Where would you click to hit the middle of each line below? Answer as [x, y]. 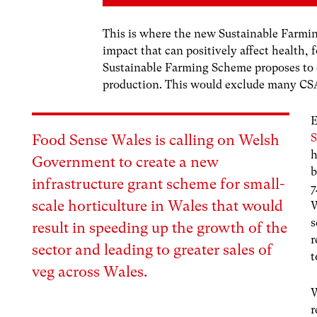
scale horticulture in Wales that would [158, 206]
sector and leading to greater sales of [152, 250]
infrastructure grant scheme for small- [159, 184]
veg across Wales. [92, 272]
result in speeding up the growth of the [160, 228]
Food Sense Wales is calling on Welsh [156, 140]
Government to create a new [126, 162]
